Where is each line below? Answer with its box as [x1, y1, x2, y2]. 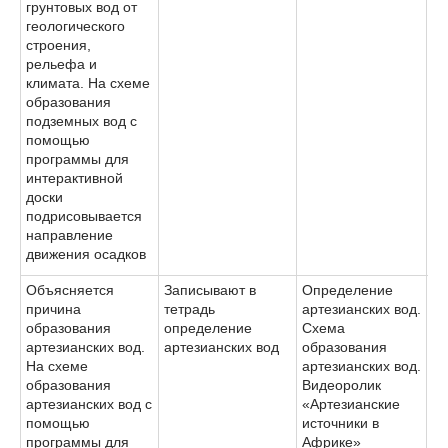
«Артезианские [302, 395, 400, 412]
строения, [26, 36, 91, 53]
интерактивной [26, 169, 123, 186]
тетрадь [164, 300, 215, 317]
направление [26, 226, 113, 243]
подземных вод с [26, 112, 137, 129]
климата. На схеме [26, 74, 150, 91]
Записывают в [164, 281, 256, 298]
